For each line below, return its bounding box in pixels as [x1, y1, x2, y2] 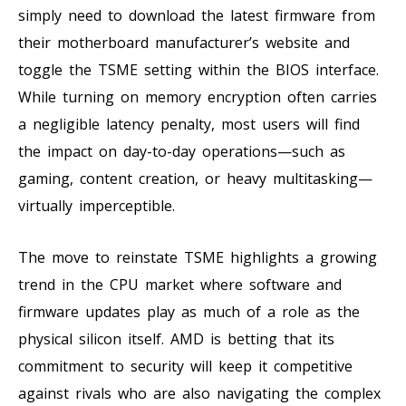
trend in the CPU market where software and [18, 274, 342, 295]
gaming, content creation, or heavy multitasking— [18, 168, 372, 188]
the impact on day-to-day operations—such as [18, 140, 345, 161]
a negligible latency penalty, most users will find [18, 113, 360, 134]
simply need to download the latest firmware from [18, 5, 375, 25]
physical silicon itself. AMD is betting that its [18, 328, 334, 349]
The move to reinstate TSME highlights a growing [18, 246, 377, 267]
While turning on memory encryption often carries [18, 86, 377, 107]
